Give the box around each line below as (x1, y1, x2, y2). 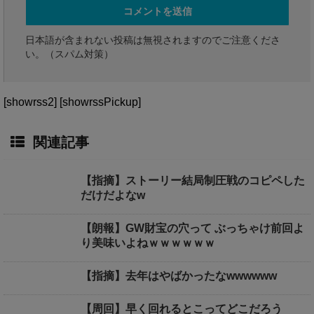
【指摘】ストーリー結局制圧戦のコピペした (81, 174, 305, 186)
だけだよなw (81, 189, 145, 201)
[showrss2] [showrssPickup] (4, 95, 141, 108)
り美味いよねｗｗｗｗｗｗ (81, 236, 215, 249)
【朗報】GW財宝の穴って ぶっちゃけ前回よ (81, 221, 304, 234)
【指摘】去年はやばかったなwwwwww (81, 269, 277, 282)
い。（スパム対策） (25, 48, 114, 60)
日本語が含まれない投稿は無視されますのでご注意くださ (25, 34, 280, 46)
